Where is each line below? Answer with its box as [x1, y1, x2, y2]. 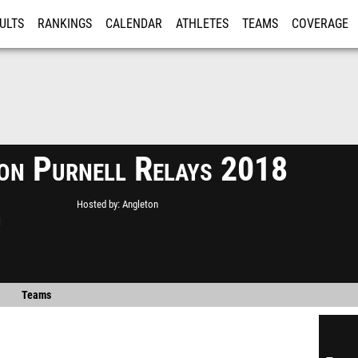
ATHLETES [176, 17, 229, 31]
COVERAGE [292, 17, 348, 31]
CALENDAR [105, 17, 162, 31]
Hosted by [77, 198, 117, 210]
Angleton [122, 198, 158, 210]
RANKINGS [38, 17, 92, 31]
